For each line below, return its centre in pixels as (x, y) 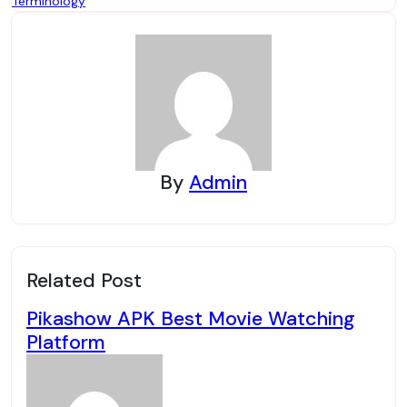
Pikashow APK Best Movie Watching (191, 318)
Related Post (84, 280)
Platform (66, 342)
